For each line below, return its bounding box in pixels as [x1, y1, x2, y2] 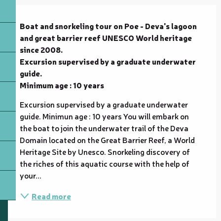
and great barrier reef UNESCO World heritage [20, 32, 192, 43]
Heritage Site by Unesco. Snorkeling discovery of [20, 146, 190, 157]
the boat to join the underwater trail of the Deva [20, 122, 188, 133]
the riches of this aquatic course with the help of [20, 157, 189, 169]
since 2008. [20, 43, 63, 55]
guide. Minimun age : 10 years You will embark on [20, 110, 189, 121]
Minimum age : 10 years [20, 79, 104, 90]
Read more [32, 190, 71, 201]
